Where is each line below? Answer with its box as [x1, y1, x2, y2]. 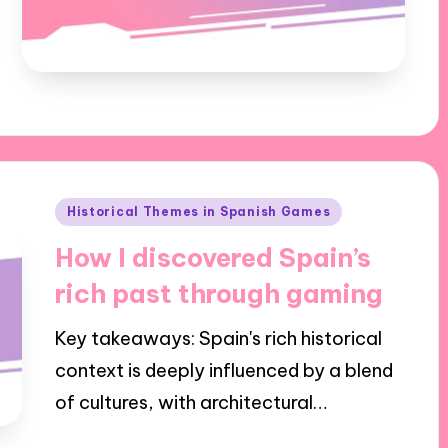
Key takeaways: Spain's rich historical [54, 326, 382, 350]
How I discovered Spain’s [54, 240, 371, 274]
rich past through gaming [54, 276, 383, 310]
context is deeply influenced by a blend [54, 358, 393, 382]
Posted [53, 197, 115, 220]
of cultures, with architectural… [54, 390, 327, 414]
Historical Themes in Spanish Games [66, 203, 331, 219]
